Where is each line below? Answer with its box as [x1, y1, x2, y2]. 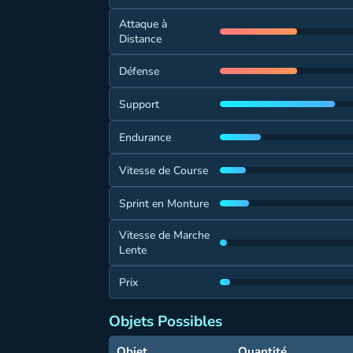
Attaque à [119, 17, 167, 32]
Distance [119, 32, 162, 46]
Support [119, 96, 159, 112]
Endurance [119, 129, 171, 145]
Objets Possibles [109, 311, 222, 332]
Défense [119, 63, 159, 79]
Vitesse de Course [119, 162, 208, 178]
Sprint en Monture [119, 195, 209, 211]
